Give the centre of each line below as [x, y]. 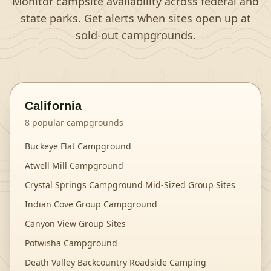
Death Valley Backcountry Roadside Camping [116, 262]
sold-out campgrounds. [135, 35]
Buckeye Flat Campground [78, 146]
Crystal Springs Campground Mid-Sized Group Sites [130, 185]
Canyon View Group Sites [75, 224]
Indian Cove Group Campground [91, 204]
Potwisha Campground [71, 243]
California [53, 106]
